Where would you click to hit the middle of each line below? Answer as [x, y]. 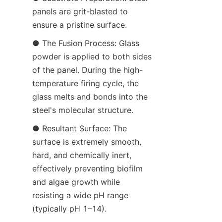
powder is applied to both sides [92, 56]
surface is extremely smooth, [87, 141]
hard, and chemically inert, [82, 155]
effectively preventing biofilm [87, 168]
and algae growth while [76, 182]
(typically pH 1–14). [69, 208]
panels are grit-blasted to [80, 11]
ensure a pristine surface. [80, 25]
